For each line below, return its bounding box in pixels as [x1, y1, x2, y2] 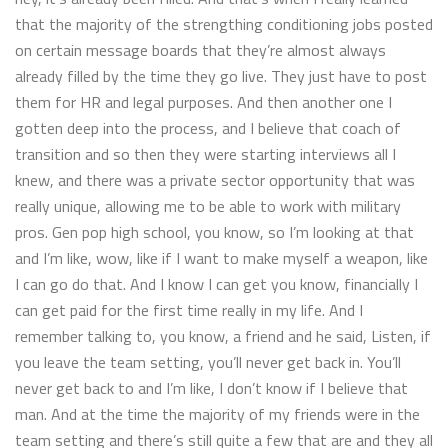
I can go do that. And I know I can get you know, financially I [15, 271, 418, 296]
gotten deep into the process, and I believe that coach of [15, 115, 401, 140]
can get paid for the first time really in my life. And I [15, 297, 363, 322]
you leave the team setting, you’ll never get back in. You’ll [15, 349, 401, 374]
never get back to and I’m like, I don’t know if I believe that [15, 375, 408, 400]
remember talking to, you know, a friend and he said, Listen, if [15, 323, 431, 348]
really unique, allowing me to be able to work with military [15, 193, 401, 218]
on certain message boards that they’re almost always [15, 37, 386, 62]
